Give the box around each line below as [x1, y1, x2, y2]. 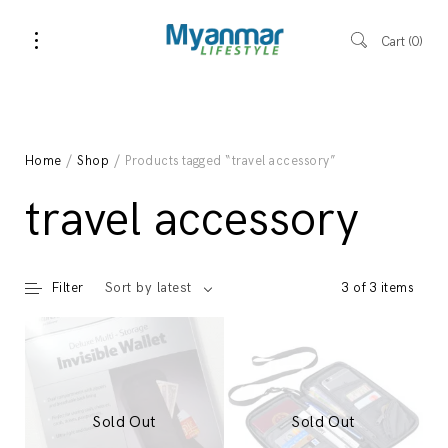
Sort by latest [105, 280, 192, 297]
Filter [52, 280, 84, 297]
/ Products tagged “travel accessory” [109, 153, 337, 169]
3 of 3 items [342, 280, 413, 297]
